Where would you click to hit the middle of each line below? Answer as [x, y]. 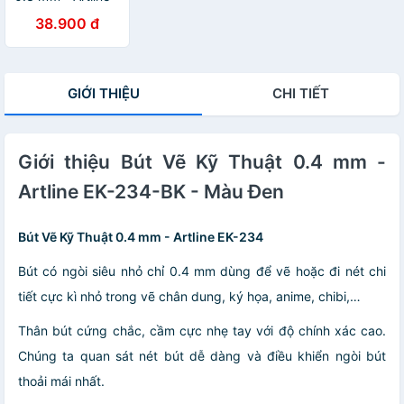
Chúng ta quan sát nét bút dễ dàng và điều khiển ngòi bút [202, 355]
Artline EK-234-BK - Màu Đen [151, 191]
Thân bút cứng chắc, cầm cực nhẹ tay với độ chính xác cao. [202, 330]
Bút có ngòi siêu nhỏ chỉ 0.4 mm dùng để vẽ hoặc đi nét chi [202, 271]
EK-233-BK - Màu [66, 12]
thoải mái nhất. [61, 381]
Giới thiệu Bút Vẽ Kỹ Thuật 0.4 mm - [202, 161]
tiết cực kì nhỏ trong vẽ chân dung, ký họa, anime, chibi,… [189, 296]
